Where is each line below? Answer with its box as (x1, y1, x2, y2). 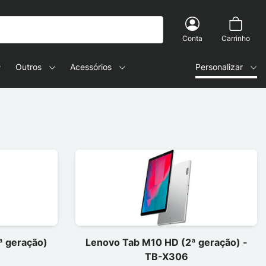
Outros (15, 62, 42, 72)
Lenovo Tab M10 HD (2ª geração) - (85, 236, 248, 248)
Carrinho (221, 34, 250, 43)
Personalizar (195, 62, 243, 72)
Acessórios (70, 62, 112, 72)
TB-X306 (144, 250, 188, 262)
